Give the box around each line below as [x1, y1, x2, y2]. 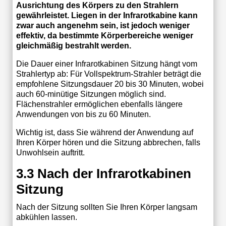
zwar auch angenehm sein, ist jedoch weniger [16, 21, 190, 30]
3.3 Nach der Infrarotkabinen [16, 165, 191, 181]
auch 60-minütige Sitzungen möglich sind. [16, 89, 166, 98]
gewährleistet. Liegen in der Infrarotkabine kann [16, 11, 198, 20]
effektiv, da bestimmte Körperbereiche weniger [16, 31, 193, 40]
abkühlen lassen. [16, 212, 77, 221]
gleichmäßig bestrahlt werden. [16, 41, 131, 50]
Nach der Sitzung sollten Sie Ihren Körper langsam [16, 202, 197, 211]
